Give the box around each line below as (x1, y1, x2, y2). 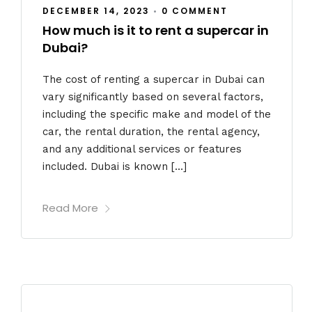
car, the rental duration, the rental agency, (42, 125, 260, 138)
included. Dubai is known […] (42, 159, 187, 173)
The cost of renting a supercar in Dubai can (42, 72, 265, 86)
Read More (42, 201, 98, 216)
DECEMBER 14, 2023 (42, 5, 150, 17)
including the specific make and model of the (42, 107, 271, 120)
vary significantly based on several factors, (42, 90, 263, 103)
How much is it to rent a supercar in (42, 22, 269, 40)
